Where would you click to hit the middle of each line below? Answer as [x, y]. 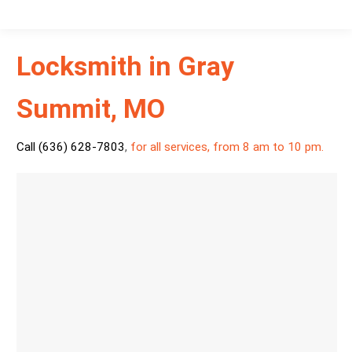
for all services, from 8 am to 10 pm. [225, 147]
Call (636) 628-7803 [70, 147]
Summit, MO [90, 108]
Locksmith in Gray [125, 66]
